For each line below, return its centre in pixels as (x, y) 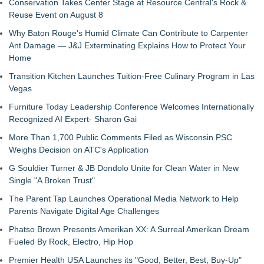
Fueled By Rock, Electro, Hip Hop (71, 241)
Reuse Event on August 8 (56, 14)
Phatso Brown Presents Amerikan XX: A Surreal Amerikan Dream (129, 229)
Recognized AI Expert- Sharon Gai (73, 119)
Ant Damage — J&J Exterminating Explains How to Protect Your (127, 45)
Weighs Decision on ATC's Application (79, 149)
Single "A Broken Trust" (52, 180)
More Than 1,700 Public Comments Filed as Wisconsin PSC (121, 137)
